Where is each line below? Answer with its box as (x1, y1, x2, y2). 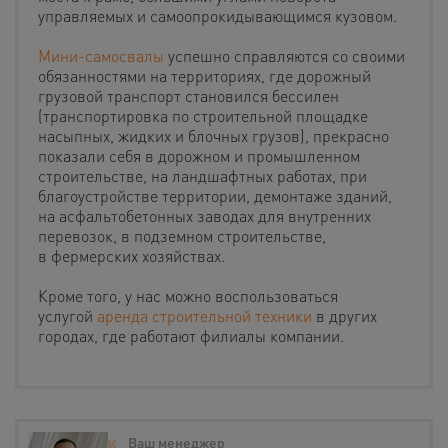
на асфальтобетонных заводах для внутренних (38, 204, 371, 226)
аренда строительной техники (97, 304, 312, 326)
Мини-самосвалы (38, 44, 164, 66)
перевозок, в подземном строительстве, (38, 224, 326, 246)
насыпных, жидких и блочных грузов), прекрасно (38, 124, 389, 146)
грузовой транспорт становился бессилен (38, 84, 339, 106)
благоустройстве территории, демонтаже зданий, (38, 184, 392, 206)
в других (312, 304, 377, 326)
